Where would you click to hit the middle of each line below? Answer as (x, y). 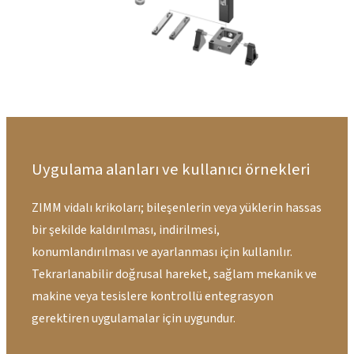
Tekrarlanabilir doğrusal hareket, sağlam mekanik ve (174, 274)
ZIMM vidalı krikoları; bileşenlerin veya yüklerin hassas (177, 207)
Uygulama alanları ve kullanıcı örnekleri (171, 169)
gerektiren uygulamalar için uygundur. (134, 318)
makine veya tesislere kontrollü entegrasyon (153, 296)
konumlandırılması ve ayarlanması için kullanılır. (162, 252)
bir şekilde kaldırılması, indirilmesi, (126, 230)
